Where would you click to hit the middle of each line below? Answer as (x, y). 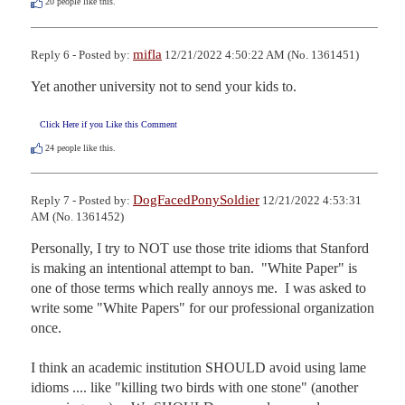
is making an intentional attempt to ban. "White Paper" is (194, 268)
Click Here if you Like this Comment (108, 124)
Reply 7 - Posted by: (82, 200)
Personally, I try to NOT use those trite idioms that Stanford (200, 248)
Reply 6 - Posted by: (82, 54)
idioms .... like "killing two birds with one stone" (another (194, 387)
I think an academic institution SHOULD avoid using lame (198, 367)
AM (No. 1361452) (77, 216)
